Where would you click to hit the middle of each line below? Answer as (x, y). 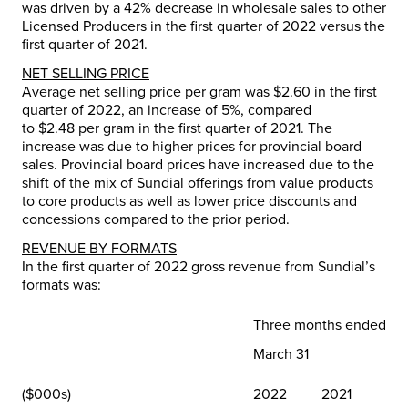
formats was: (61, 285)
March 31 (281, 354)
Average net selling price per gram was (148, 92)
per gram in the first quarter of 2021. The (204, 128)
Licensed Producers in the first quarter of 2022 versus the (204, 26)
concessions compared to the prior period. (156, 219)
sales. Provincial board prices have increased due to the (198, 164)
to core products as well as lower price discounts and (189, 201)
